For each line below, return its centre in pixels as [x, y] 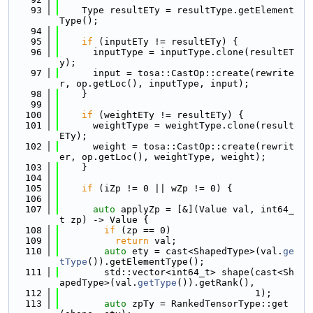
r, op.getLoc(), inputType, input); [154, 83]
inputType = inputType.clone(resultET [177, 52]
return [132, 241]
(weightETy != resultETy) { [168, 115]
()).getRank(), [216, 283]
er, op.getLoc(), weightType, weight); [163, 157]
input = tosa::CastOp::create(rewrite [177, 73]
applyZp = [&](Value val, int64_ [205, 209]
